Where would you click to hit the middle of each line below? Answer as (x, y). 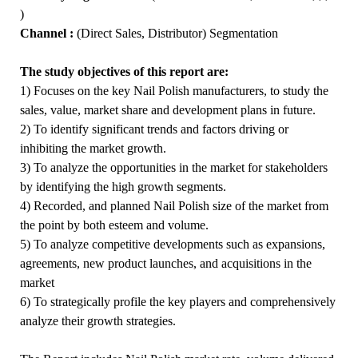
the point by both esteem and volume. (114, 225)
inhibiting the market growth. (93, 148)
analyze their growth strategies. (97, 321)
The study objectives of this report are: (124, 72)
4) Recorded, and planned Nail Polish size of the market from (174, 206)
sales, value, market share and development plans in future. (167, 110)
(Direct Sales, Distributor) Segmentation (175, 33)
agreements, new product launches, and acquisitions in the (165, 263)
